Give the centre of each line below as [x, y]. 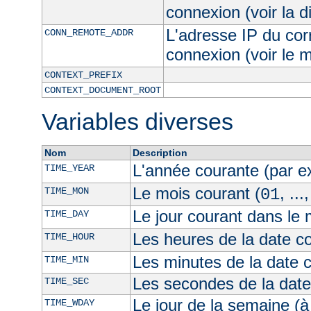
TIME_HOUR [69, 237]
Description [160, 153]
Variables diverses [137, 122]
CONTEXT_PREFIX [83, 75]
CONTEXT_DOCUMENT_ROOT [102, 91]
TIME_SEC [66, 281]
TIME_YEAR [69, 168]
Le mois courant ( [196, 194]
